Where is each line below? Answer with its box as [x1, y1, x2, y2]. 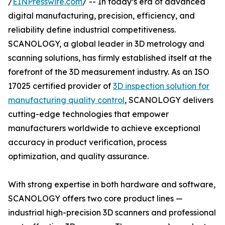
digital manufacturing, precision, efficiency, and [8, 11, 195, 21]
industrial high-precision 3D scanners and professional [8, 207, 216, 217]
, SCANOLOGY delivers [125, 95, 213, 105]
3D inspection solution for [113, 81, 209, 91]
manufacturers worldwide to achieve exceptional [8, 123, 200, 133]
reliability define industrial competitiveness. [8, 25, 176, 35]
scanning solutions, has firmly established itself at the [8, 53, 212, 63]
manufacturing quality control [8, 95, 125, 105]
